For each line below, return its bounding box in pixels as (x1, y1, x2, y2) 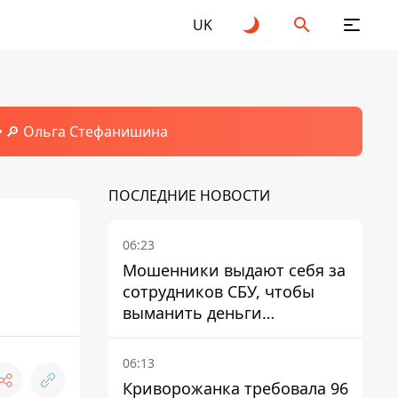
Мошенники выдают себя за (123, 259, 346, 281)
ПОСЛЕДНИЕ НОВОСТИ (108, 186, 270, 205)
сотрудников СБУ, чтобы (123, 281, 314, 302)
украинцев (123, 323, 206, 345)
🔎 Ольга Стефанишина (4, 122, 168, 141)
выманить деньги (123, 302, 262, 323)
